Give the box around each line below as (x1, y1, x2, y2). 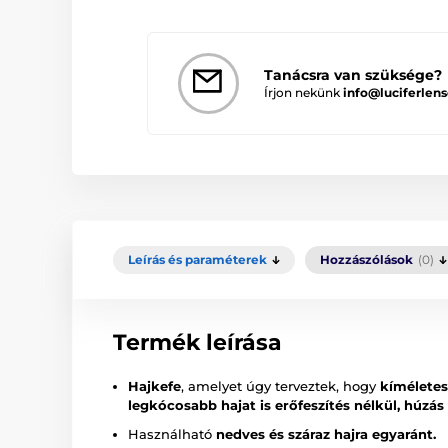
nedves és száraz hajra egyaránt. (216, 425, 436, 442)
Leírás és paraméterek (128, 251, 267, 267)
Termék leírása (113, 328, 282, 356)
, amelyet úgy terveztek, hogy (181, 377, 380, 394)
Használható (128, 425, 216, 442)
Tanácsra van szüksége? (264, 65, 442, 84)
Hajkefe (128, 377, 181, 394)
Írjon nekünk (264, 84, 343, 100)
